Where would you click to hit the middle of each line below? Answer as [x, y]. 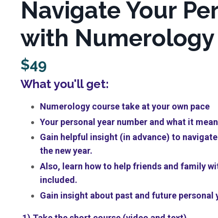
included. [59, 180]
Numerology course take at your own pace [125, 107]
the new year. [67, 151]
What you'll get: [65, 84]
